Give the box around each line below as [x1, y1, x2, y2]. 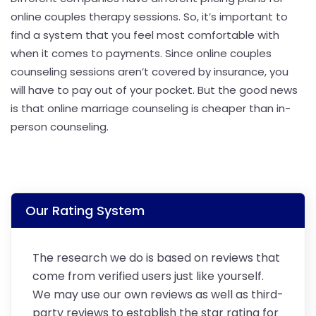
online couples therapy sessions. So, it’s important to [11, 8, 288, 24]
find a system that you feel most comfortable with [11, 27, 279, 42]
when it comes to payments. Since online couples [11, 45, 272, 61]
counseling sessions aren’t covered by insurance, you [11, 63, 288, 79]
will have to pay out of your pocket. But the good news [11, 82, 298, 97]
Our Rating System [25, 201, 145, 219]
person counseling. [11, 119, 109, 134]
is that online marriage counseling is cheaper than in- [11, 100, 291, 116]
